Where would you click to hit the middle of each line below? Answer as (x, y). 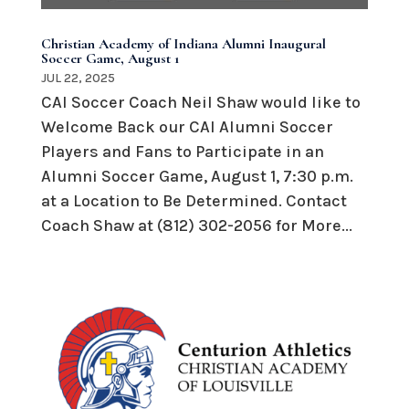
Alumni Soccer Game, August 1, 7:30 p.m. (197, 177)
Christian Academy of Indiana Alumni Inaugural (183, 44)
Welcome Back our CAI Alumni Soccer (187, 127)
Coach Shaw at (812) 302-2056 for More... (196, 226)
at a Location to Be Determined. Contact (194, 201)
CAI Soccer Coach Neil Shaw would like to (200, 103)
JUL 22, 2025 (78, 79)
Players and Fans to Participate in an (182, 152)
